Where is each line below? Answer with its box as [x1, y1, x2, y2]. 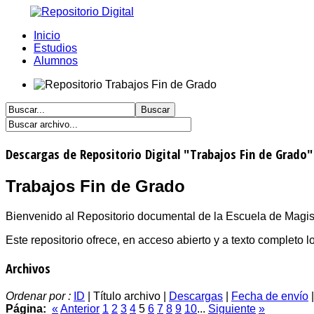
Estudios [34, 42, 77, 54]
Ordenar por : [6, 289, 74, 302]
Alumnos [34, 55, 78, 67]
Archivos [6, 259, 50, 278]
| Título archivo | [85, 289, 169, 302]
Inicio [34, 29, 60, 41]
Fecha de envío [231, 289, 308, 302]
